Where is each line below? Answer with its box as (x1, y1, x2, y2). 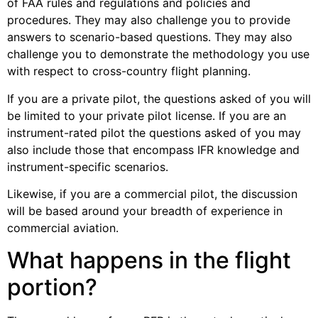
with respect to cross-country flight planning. (7, 64, 254, 79)
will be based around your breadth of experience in (7, 204, 283, 219)
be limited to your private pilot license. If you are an (7, 108, 286, 123)
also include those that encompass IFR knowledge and (7, 142, 300, 157)
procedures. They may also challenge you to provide (7, 13, 290, 28)
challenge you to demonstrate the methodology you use (7, 47, 309, 62)
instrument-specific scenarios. (7, 159, 168, 174)
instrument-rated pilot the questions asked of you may (7, 125, 301, 140)
